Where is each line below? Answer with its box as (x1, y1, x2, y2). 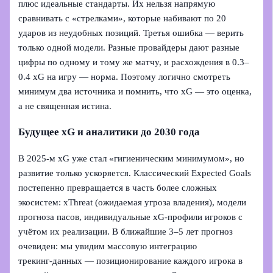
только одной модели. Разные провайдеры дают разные (18, 42, 240, 52)
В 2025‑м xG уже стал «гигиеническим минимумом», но (18, 153, 245, 163)
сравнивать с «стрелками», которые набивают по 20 (18, 13, 227, 23)
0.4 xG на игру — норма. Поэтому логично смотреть (18, 71, 231, 82)
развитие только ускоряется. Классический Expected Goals (18, 168, 252, 178)
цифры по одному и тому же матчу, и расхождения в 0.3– (18, 57, 250, 67)
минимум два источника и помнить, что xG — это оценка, (18, 86, 252, 96)
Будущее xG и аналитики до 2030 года (18, 126, 200, 138)
